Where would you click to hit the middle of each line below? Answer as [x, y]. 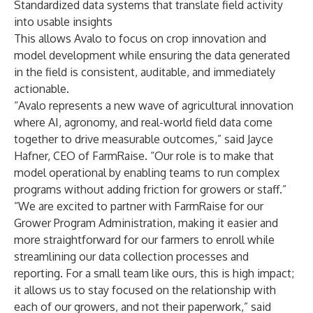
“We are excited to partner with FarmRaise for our [139, 206]
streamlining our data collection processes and [131, 256]
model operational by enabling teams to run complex [147, 173]
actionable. [42, 89]
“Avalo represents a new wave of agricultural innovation [154, 105]
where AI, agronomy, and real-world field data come [143, 122]
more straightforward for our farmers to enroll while [144, 240]
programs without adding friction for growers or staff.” [150, 189]
